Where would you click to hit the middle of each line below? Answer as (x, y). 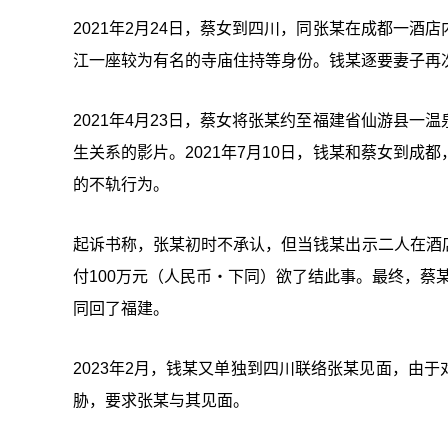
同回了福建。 (120, 308)
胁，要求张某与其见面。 (160, 400)
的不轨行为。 (120, 184)
